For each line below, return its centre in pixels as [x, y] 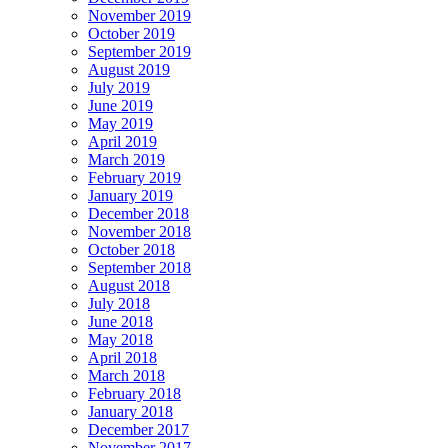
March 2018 [126, 376]
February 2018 [134, 394]
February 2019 [134, 178]
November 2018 [139, 232]
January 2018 [130, 412]
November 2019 [139, 16]
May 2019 [120, 124]
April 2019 [122, 142]
